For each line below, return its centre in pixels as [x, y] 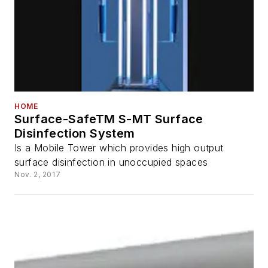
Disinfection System [75, 133]
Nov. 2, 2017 [38, 174]
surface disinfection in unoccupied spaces [111, 162]
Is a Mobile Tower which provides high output [119, 147]
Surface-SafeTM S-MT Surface [109, 119]
